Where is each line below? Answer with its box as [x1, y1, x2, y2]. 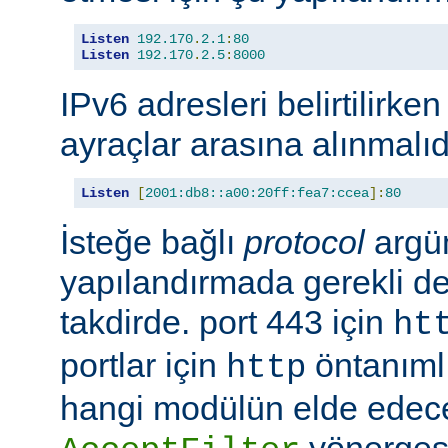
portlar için [60, 345, 226, 384]
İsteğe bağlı [60, 222, 244, 261]
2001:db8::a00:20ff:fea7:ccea [145, 184, 369, 201]
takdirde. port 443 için [60, 302, 393, 341]
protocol [244, 222, 365, 261]
